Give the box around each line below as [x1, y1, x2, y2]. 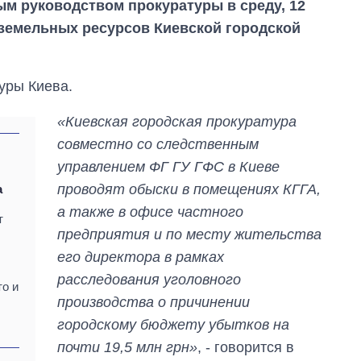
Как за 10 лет [237, 320, 313, 334]
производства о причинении [57, 294, 251, 311]
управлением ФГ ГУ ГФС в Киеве [57, 159, 280, 176]
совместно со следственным [57, 136, 259, 153]
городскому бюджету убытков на [57, 317, 290, 334]
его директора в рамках [57, 249, 225, 266]
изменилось [237, 335, 308, 350]
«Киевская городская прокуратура [57, 114, 297, 131]
